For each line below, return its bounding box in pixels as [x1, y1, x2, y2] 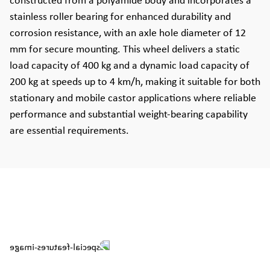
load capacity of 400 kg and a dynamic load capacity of [10, 60, 250, 72]
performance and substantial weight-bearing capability [10, 109, 248, 121]
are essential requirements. [10, 125, 129, 137]
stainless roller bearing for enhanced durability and [10, 11, 231, 23]
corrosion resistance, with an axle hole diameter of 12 [10, 28, 246, 39]
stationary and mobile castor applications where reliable [10, 93, 256, 104]
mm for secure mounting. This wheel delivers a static [10, 44, 240, 55]
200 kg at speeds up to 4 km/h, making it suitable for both [10, 77, 260, 88]
